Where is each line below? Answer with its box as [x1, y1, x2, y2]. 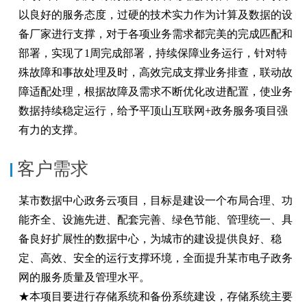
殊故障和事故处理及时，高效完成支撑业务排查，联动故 [19, 66, 293, 79]
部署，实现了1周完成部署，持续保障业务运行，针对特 [19, 47, 287, 60]
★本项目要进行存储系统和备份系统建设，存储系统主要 [19, 291, 293, 303]
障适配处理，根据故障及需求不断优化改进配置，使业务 [19, 86, 293, 98]
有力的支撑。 [19, 124, 84, 136]
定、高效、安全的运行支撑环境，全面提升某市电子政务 [19, 252, 293, 265]
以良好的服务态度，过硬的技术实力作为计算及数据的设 [19, 9, 293, 21]
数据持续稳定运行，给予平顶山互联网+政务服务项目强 [19, 105, 288, 117]
